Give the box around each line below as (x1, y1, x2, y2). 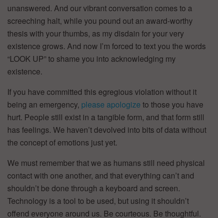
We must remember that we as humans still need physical (7, 157, 205, 168)
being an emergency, (7, 98, 81, 110)
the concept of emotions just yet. (7, 136, 117, 148)
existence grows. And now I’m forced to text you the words (7, 40, 206, 52)
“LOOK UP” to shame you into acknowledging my (7, 53, 176, 64)
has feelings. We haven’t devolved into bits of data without (7, 124, 206, 135)
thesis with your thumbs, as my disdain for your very (7, 27, 184, 39)
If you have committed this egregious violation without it (7, 86, 197, 97)
